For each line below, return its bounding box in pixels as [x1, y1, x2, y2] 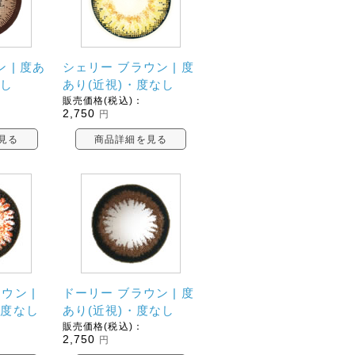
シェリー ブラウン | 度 [62, 60, 194, 74]
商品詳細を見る [94, 134, 167, 145]
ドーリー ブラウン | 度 [62, 285, 194, 300]
